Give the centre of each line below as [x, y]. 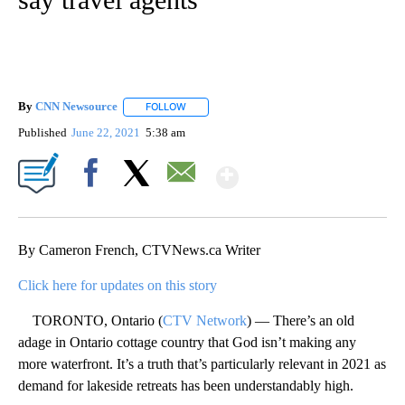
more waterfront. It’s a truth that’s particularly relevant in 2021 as [202, 363]
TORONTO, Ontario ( [90, 320]
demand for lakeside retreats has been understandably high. [186, 385]
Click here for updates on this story [118, 285]
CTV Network [205, 320]
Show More [309, 170]
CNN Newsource [76, 107]
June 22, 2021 [108, 132]
